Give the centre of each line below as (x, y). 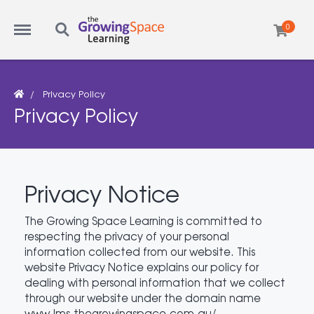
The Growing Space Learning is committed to (143, 220)
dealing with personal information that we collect (155, 282)
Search (66, 22)
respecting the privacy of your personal (127, 236)
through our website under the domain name (143, 298)
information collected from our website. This (140, 251)
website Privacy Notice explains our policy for (142, 267)
